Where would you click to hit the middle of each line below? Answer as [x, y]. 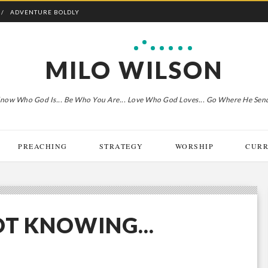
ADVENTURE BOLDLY [45, 12]
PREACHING [43, 146]
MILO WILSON [134, 70]
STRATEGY [121, 146]
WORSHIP [194, 146]
